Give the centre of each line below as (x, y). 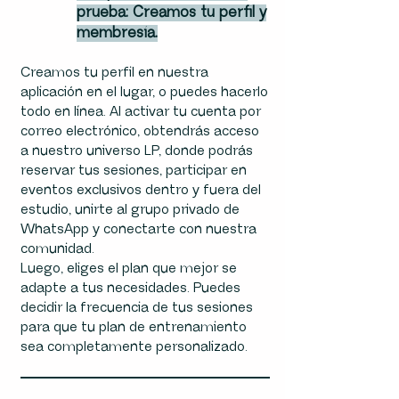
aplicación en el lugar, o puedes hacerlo (144, 92)
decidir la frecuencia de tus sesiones (136, 308)
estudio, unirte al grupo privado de (130, 210)
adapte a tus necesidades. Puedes (130, 288)
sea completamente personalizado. (134, 347)
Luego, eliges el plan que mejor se (128, 269)
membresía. (117, 33)
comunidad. (57, 249)
